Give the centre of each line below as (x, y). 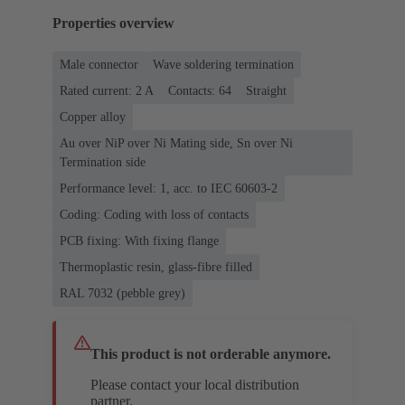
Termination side (103, 162)
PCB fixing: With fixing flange (139, 240)
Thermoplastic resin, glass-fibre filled (156, 267)
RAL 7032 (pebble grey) (122, 293)
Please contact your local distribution (195, 384)
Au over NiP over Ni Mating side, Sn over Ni (176, 143)
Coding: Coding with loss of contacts (154, 214)
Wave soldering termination (223, 64)
